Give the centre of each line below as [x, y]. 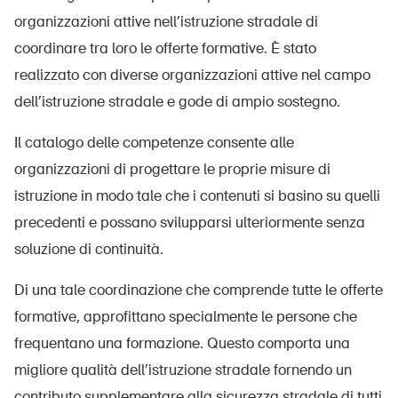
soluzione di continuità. [89, 249]
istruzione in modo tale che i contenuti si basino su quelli [197, 196]
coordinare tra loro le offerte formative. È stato [165, 48]
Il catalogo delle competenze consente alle [154, 143]
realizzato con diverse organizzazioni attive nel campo [192, 75]
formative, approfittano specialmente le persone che [186, 317]
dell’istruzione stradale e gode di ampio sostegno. [177, 102]
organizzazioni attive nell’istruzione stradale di [166, 22]
